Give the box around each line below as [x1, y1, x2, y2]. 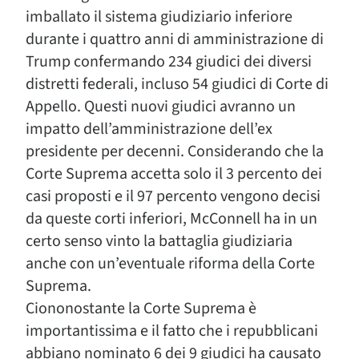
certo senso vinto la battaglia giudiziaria [26, 230, 292, 252]
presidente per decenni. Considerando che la [26, 140, 324, 163]
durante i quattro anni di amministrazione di [26, 28, 324, 50]
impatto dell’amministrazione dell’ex [26, 118, 272, 140]
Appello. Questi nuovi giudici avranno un [26, 95, 296, 118]
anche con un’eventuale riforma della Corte [26, 252, 315, 275]
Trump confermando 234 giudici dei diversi [26, 50, 312, 73]
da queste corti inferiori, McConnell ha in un [26, 208, 317, 230]
